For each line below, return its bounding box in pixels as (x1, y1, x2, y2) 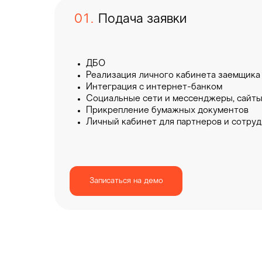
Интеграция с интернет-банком (86, 83, 222, 92)
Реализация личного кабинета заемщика (86, 71, 260, 80)
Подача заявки (98, 13, 187, 26)
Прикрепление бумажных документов (86, 106, 249, 115)
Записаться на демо (89, 177, 163, 185)
